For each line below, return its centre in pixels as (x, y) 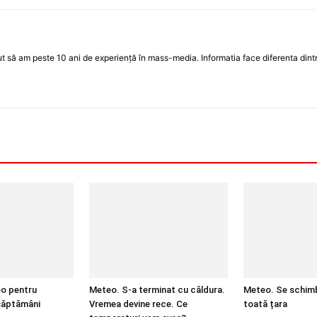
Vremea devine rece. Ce (138, 304)
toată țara (265, 304)
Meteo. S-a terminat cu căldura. (157, 290)
